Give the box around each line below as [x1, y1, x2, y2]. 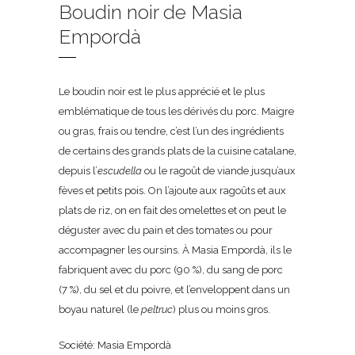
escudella [97, 165, 142, 177]
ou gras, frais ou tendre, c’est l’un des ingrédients [59, 125, 284, 137]
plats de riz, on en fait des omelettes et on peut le [59, 204, 286, 216]
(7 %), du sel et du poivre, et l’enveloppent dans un [59, 284, 290, 296]
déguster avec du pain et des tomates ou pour [59, 224, 273, 236]
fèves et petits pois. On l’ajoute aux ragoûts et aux [59, 185, 286, 197]
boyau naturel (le [59, 303, 141, 315]
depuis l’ [59, 165, 97, 177]
